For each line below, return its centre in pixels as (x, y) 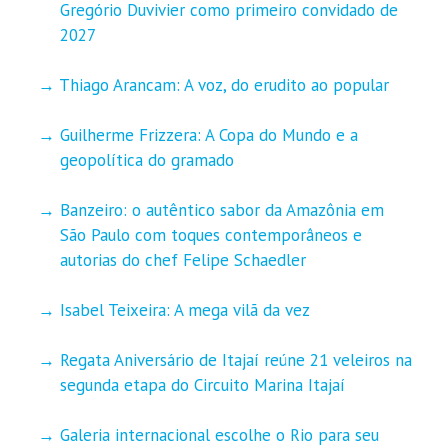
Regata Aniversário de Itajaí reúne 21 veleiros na (235, 359)
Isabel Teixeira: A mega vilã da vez (184, 309)
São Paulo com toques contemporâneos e (210, 234)
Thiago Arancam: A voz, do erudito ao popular (223, 84)
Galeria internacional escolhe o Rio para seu (219, 434)
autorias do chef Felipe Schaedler (182, 259)
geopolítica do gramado (146, 159)
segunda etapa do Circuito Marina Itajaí (202, 384)
